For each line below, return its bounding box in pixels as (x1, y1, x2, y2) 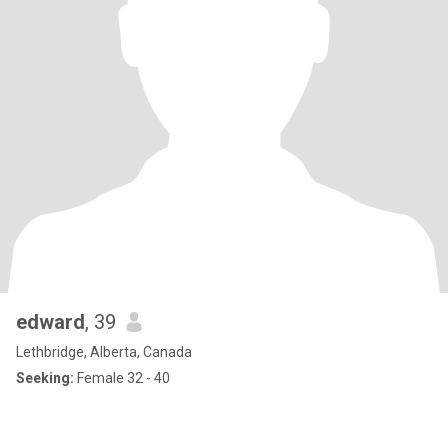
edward (16, 310, 85, 334)
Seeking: (16, 370, 74, 386)
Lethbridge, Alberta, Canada (16, 344, 192, 360)
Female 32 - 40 (74, 370, 170, 386)
